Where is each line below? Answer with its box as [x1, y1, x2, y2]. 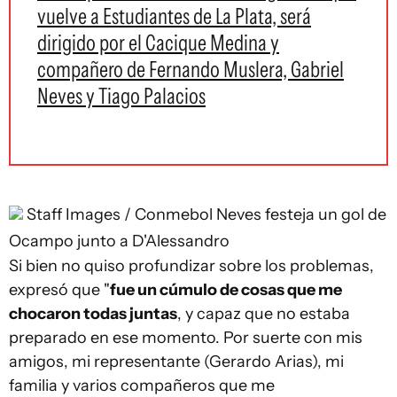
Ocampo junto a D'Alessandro [9, 231, 230, 251]
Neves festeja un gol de [216, 205, 386, 224]
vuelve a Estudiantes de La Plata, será [37, 3, 311, 29]
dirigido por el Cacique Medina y [37, 29, 279, 56]
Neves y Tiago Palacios [37, 82, 206, 109]
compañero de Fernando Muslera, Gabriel [37, 56, 344, 82]
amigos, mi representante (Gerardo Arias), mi [9, 352, 344, 371]
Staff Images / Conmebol [23, 205, 216, 224]
